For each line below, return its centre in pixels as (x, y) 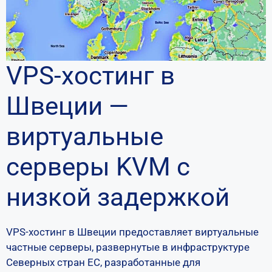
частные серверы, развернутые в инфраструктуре (128, 247)
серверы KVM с (98, 167)
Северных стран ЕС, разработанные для (103, 262)
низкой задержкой (118, 197)
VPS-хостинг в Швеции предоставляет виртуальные (132, 232)
